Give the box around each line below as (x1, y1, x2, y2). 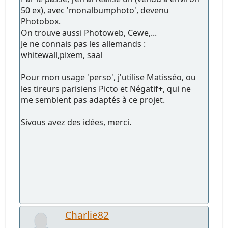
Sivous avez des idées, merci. (21, 116, 132, 128)
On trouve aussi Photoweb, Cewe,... (21, 26, 157, 38)
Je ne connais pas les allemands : (21, 38, 146, 49)
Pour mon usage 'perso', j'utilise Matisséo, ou (21, 71, 196, 83)
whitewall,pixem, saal (21, 49, 103, 61)
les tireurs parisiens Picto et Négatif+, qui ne (21, 82, 191, 94)
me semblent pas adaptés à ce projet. (21, 94, 165, 105)
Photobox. (21, 15, 61, 27)
